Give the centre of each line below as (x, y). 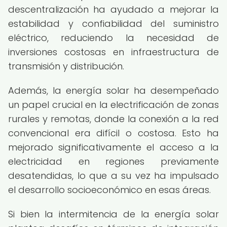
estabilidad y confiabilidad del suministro (113, 24)
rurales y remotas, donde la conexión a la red (113, 119)
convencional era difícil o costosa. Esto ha (113, 133)
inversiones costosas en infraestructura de (113, 52)
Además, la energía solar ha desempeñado (113, 90)
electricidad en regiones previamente (113, 161)
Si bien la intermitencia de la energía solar (113, 214)
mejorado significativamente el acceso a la (113, 147)
